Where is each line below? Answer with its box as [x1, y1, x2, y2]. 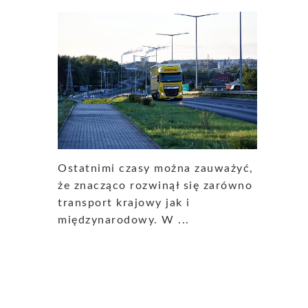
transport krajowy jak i [58, 197, 190, 209]
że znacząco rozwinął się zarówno [58, 180, 252, 192]
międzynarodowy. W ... [58, 214, 190, 226]
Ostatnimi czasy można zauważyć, [58, 163, 254, 175]
